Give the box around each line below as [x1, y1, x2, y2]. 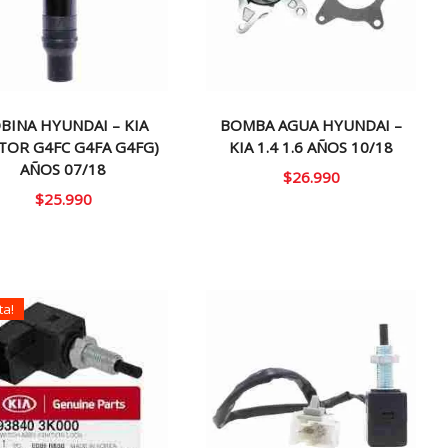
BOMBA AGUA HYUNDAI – [220, 114, 403, 135]
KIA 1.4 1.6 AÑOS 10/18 [229, 136, 394, 157]
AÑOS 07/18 [20, 158, 107, 179]
